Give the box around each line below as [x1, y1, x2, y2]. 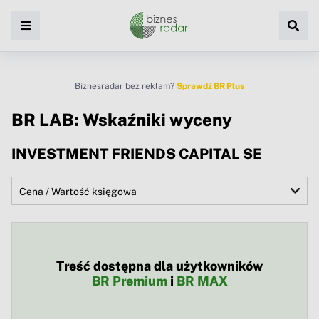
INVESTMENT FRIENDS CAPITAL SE [11, 145, 262, 163]
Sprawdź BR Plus [177, 81, 244, 91]
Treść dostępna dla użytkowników [56, 258, 263, 274]
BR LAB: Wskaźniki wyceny [11, 110, 232, 130]
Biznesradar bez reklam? [75, 81, 177, 91]
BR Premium [91, 273, 167, 289]
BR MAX [176, 273, 228, 289]
